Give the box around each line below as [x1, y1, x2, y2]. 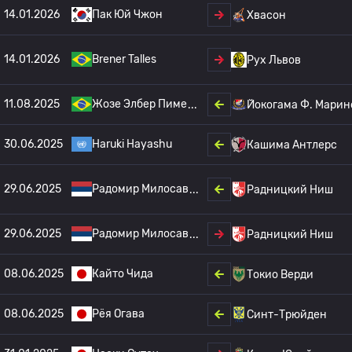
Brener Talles [92, 53, 156, 66]
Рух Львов [247, 53, 301, 67]
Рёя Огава [92, 307, 145, 321]
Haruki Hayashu [92, 137, 172, 151]
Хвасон [247, 8, 286, 22]
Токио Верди [247, 267, 313, 281]
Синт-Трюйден [247, 307, 327, 321]
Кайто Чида [92, 267, 153, 280]
